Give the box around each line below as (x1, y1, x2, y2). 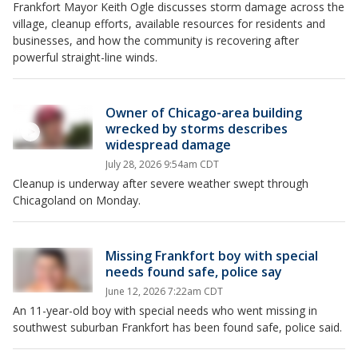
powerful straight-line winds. (13, 50, 157, 65)
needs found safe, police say (105, 263, 282, 280)
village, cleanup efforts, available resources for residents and (13, 16, 325, 31)
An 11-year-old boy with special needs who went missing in (13, 303, 317, 318)
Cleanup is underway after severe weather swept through (13, 176, 308, 191)
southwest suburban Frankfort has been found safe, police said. (13, 320, 342, 335)
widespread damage (105, 136, 231, 153)
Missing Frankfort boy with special (105, 247, 318, 265)
